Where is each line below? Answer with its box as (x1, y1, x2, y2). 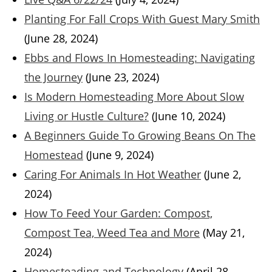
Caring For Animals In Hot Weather (24, 167, 201, 182)
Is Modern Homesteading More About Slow (24, 89, 244, 104)
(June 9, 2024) (86, 148, 154, 163)
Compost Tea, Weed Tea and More (24, 225, 200, 240)
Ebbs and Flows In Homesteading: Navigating (24, 50, 255, 66)
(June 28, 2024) (24, 31, 98, 46)
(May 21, (203, 225, 245, 240)
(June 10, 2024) (152, 109, 225, 124)
